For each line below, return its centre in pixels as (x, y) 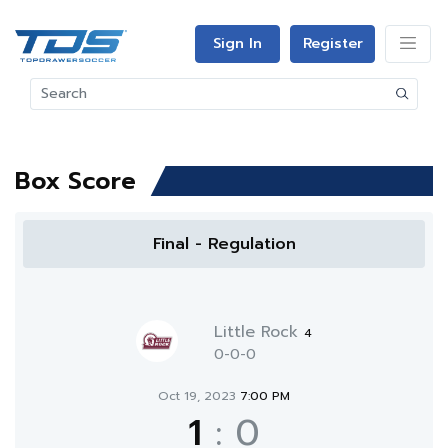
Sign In (237, 43)
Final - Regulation (224, 244)
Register (332, 43)
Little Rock (259, 332)
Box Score (75, 181)
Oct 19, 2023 (199, 396)
